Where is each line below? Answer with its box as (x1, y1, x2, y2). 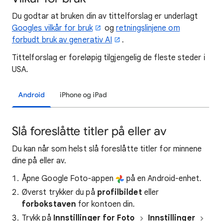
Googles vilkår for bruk (12, 23, 93, 33)
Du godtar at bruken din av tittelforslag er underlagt (12, 11, 198, 21)
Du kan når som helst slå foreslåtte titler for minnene (12, 144, 202, 154)
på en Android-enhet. (124, 174, 202, 184)
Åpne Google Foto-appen (22, 174, 115, 184)
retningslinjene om (116, 23, 180, 33)
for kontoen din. (75, 199, 135, 209)
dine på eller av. (12, 156, 67, 166)
